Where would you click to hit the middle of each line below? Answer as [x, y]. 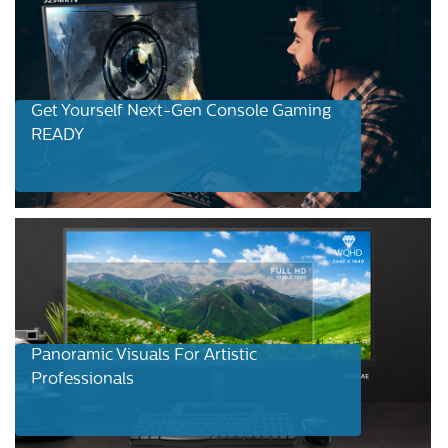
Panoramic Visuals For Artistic [144, 355]
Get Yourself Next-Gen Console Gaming [181, 111]
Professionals [82, 379]
